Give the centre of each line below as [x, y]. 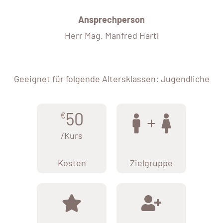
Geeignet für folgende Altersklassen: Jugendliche [111, 79]
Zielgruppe [151, 163]
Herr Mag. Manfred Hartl [111, 36]
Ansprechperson [111, 20]
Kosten [72, 163]
